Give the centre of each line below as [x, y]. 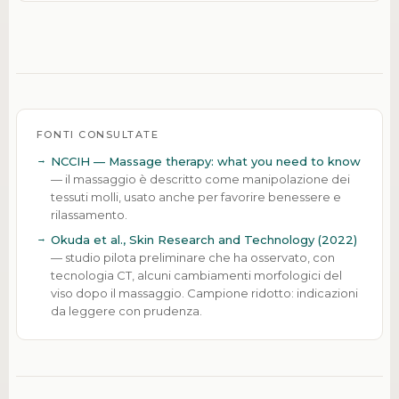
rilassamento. [89, 215]
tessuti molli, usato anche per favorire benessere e [195, 197]
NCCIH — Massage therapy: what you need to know [205, 162]
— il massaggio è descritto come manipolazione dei [200, 179]
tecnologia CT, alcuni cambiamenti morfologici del [196, 276]
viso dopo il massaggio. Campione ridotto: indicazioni [204, 293]
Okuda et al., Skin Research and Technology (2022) [204, 240]
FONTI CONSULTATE [98, 135]
